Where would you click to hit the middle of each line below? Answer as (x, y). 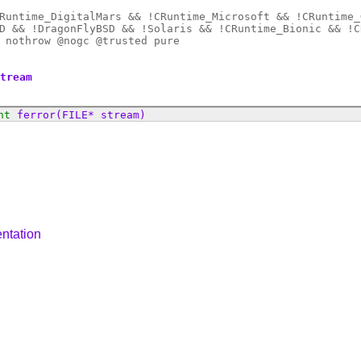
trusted (125, 41)
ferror (36, 115)
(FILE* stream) (100, 115)
